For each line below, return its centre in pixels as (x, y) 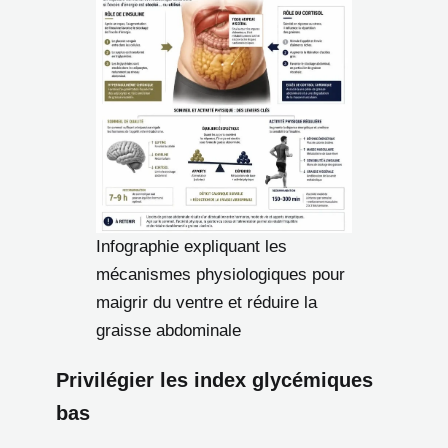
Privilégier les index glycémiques (214, 380)
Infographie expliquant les (191, 246)
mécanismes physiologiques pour (220, 274)
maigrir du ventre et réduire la (206, 302)
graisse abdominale (168, 330)
